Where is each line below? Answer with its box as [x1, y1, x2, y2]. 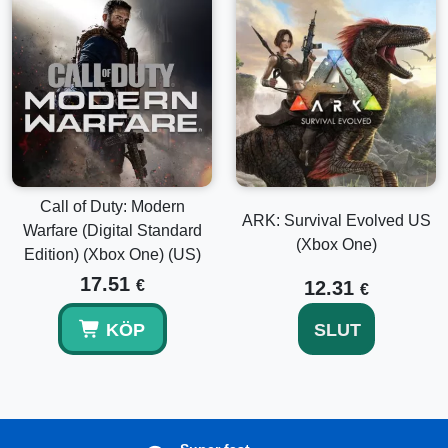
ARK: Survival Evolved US [241, 212, 431, 229]
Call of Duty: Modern [39, 198, 185, 215]
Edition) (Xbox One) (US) [23, 246, 201, 263]
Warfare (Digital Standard [22, 222, 202, 239]
